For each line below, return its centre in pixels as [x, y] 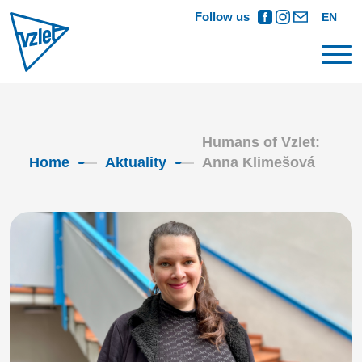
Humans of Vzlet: [261, 142]
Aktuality [136, 162]
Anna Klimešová [259, 162]
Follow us [222, 17]
